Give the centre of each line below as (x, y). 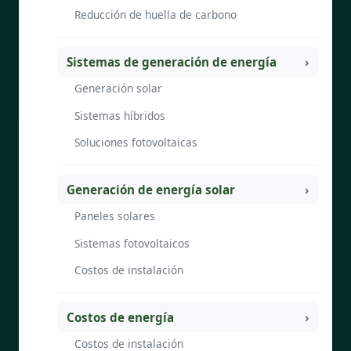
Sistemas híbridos (120, 115)
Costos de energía (120, 317)
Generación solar (118, 89)
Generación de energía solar (151, 189)
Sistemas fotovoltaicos (132, 243)
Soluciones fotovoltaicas (136, 143)
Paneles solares (115, 216)
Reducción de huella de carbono (156, 15)
